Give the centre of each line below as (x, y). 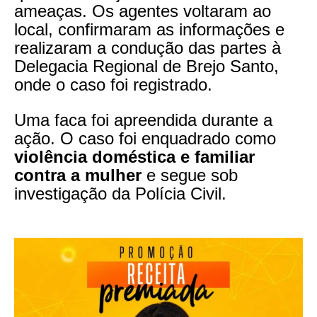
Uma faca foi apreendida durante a (143, 120)
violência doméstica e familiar (134, 156)
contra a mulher (78, 175)
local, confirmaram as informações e (149, 29)
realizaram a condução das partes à (148, 47)
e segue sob (190, 175)
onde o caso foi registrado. (113, 84)
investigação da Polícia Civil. (120, 193)
